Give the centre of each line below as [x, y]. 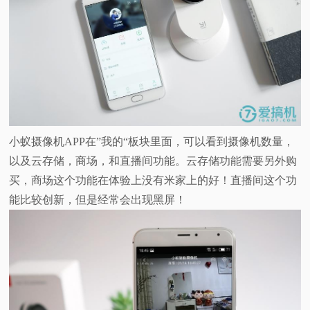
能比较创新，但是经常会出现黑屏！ [98, 199]
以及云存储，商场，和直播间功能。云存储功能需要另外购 [153, 161]
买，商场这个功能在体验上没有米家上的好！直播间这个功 [153, 180]
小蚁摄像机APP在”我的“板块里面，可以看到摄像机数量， [152, 141]
